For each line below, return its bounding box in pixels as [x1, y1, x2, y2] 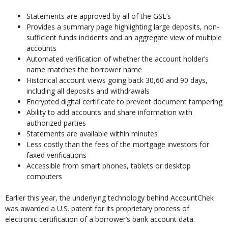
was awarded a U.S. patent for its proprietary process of [5, 204, 189, 214]
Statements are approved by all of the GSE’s [26, 11, 171, 21]
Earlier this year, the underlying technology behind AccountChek [5, 193, 214, 203]
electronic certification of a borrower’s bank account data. [5, 214, 195, 224]
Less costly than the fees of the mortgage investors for [26, 139, 209, 150]
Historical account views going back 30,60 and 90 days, [26, 75, 208, 85]
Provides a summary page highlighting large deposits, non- [26, 22, 219, 32]
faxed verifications [26, 150, 87, 160]
